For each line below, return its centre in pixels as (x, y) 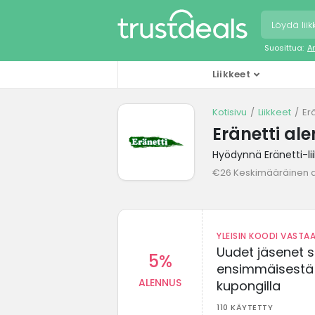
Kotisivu (230, 112)
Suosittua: (284, 47)
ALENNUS (160, 282)
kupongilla (249, 285)
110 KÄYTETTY (245, 307)
